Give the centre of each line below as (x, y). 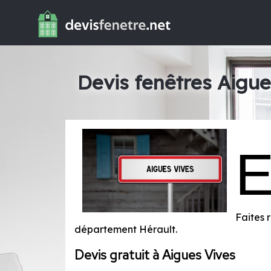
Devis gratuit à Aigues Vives (155, 255)
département (106, 229)
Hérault (157, 229)
